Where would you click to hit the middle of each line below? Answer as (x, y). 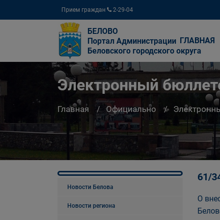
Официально (131, 109)
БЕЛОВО (103, 31)
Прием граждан (84, 10)
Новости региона (91, 206)
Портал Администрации (132, 41)
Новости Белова (90, 187)
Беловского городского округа (144, 51)
